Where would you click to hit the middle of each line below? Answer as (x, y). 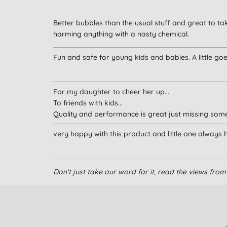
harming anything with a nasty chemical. (121, 34)
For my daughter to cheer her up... (111, 92)
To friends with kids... (88, 103)
